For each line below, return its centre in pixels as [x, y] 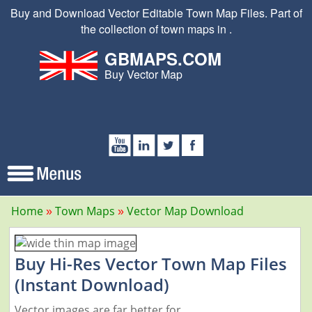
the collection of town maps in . [156, 29]
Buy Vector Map [143, 74]
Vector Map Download [185, 211]
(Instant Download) [92, 284]
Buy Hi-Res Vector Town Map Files [150, 264]
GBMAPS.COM [163, 58]
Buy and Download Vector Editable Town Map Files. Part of [156, 13]
